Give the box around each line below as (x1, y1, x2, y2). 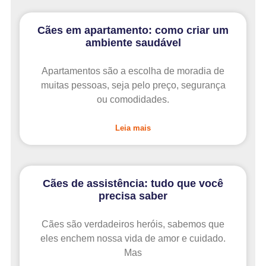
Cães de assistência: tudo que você (43, 178, 223, 190)
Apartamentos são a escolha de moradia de (42, 66, 224, 77)
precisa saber (99, 190, 167, 202)
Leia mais (115, 123, 151, 133)
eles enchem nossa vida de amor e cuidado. (40, 233, 226, 244)
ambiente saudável (85, 37, 181, 49)
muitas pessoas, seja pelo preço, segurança (40, 80, 226, 91)
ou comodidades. (97, 94, 169, 105)
